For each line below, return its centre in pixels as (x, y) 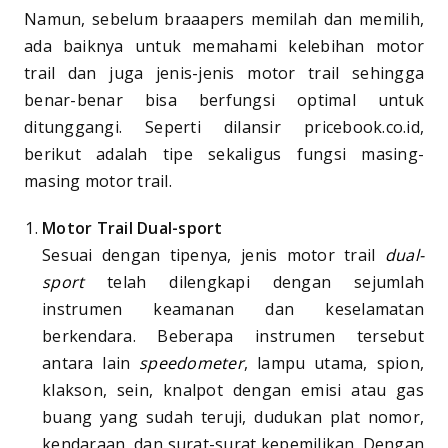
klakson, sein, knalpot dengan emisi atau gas (233, 389)
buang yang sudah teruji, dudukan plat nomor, (233, 416)
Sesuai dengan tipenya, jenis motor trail (213, 254)
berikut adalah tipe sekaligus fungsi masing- (224, 153)
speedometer (191, 362)
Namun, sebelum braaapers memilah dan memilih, (224, 18)
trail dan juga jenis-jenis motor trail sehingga (224, 72)
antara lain (91, 362)
